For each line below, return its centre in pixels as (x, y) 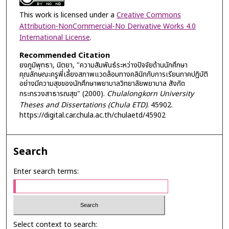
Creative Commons (148, 15)
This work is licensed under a (68, 15)
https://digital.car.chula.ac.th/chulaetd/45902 (92, 115)
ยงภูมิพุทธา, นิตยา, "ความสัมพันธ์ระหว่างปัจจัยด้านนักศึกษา (103, 65)
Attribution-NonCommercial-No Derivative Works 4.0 (107, 27)
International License (54, 38)
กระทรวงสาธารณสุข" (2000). (63, 94)
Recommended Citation (64, 55)
